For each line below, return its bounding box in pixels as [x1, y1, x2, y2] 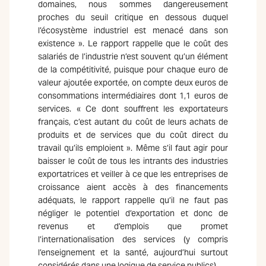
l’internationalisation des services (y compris [38, 234, 228, 245]
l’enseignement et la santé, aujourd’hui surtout [38, 247, 228, 258]
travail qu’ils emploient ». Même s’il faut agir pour [38, 142, 228, 153]
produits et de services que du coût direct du [38, 129, 228, 140]
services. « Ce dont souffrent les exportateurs [38, 103, 228, 114]
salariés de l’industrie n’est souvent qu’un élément [38, 51, 228, 62]
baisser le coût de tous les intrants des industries [38, 156, 228, 166]
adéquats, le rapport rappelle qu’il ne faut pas [38, 195, 228, 205]
